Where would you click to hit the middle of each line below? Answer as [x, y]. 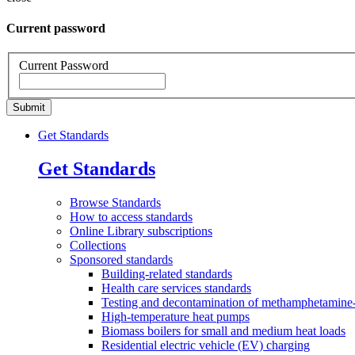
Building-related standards [167, 273]
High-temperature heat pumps [176, 316]
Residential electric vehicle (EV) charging [206, 345]
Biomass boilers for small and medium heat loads [223, 330]
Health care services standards [176, 288]
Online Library [109, 231]
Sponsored [98, 259]
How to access [108, 216]
